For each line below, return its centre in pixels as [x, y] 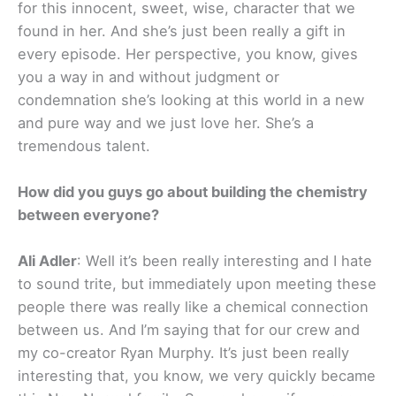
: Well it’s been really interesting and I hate [225, 261]
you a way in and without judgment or [148, 76]
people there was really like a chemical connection [193, 307]
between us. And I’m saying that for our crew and [189, 330]
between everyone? [88, 215]
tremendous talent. [84, 145]
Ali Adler [47, 261]
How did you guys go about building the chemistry [193, 192]
